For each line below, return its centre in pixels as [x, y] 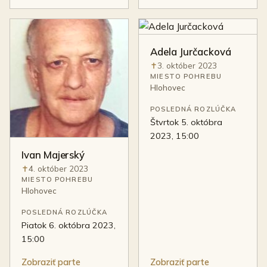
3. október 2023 [187, 66]
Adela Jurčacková [191, 51]
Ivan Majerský [53, 154]
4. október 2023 [58, 169]
